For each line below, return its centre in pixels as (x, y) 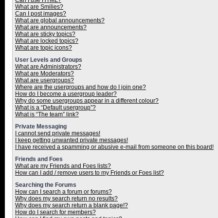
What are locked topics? (47, 41)
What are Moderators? (45, 73)
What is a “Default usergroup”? (55, 108)
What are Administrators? (48, 67)
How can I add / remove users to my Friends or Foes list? (90, 173)
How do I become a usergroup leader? (66, 94)
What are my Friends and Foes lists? (63, 166)
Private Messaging (41, 127)
